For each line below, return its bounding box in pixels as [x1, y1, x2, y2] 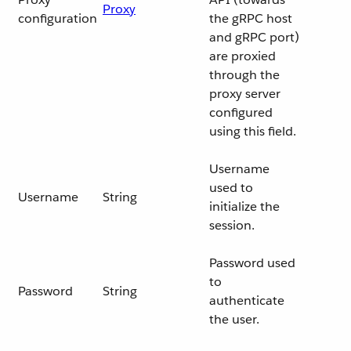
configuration [18, 10, 97, 27]
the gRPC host [209, 10, 292, 27]
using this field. [209, 123, 296, 139]
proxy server [209, 85, 280, 102]
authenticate [209, 292, 284, 309]
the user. [209, 311, 259, 327]
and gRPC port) [209, 29, 299, 45]
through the [209, 67, 280, 83]
